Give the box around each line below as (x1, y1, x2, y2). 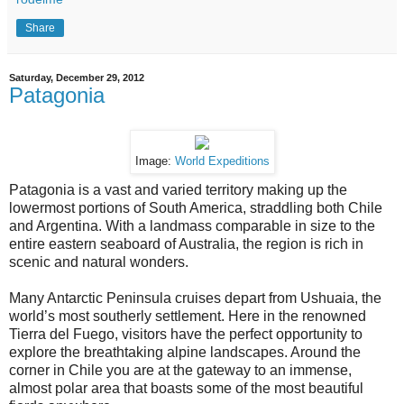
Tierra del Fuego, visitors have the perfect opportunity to (9, 326, 363, 342)
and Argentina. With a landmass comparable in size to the (9, 217, 375, 234)
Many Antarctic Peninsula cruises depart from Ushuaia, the (9, 289, 381, 306)
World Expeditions (174, 154, 270, 168)
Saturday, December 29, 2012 (9, 72, 144, 84)
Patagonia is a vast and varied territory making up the (9, 181, 347, 197)
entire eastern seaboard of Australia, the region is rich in (9, 235, 363, 252)
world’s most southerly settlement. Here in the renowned (9, 308, 366, 324)
